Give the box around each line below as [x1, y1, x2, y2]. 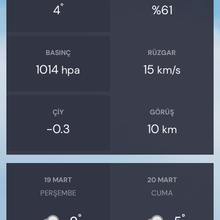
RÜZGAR [148, 48, 176, 57]
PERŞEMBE [40, 188, 76, 198]
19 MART [44, 175, 72, 184]
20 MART [147, 175, 177, 184]
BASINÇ [45, 48, 71, 57]
